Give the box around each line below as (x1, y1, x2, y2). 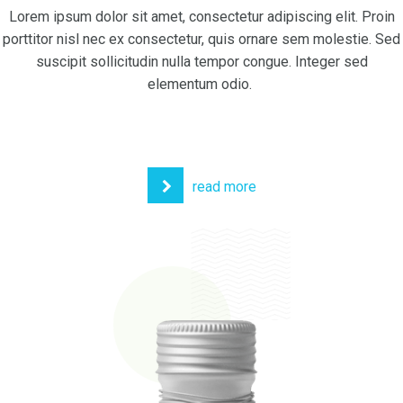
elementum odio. (148, 76, 255, 93)
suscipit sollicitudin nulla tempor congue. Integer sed (35, 53, 368, 70)
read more (192, 178, 256, 195)
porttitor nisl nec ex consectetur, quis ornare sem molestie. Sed (3, 31, 400, 48)
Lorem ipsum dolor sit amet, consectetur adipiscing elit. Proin (8, 8, 395, 25)
